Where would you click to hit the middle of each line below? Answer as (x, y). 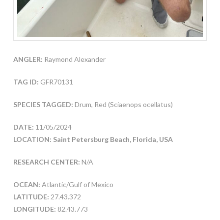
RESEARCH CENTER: (46, 162)
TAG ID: (26, 82)
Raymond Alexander (74, 59)
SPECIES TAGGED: (44, 104)
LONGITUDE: (34, 209)
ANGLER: (28, 59)
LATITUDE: (31, 196)
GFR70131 (56, 82)
